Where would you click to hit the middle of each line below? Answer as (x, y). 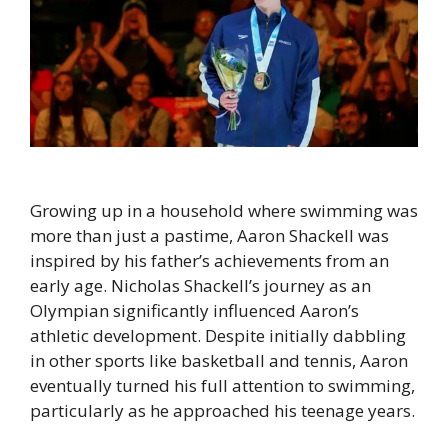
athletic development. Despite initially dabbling (218, 335)
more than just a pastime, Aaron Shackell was (209, 235)
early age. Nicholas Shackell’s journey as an (200, 285)
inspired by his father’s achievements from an (209, 260)
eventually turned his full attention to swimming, (222, 385)
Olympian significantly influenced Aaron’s (194, 310)
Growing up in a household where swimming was (224, 210)
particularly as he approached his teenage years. (222, 410)
